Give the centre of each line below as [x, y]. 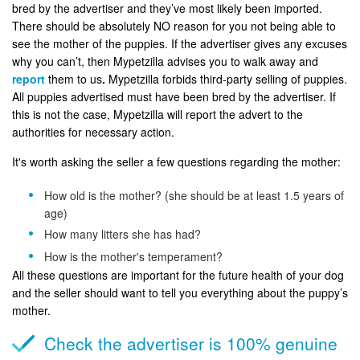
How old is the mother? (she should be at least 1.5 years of [194, 195]
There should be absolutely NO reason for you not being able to [174, 25]
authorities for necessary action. [93, 131]
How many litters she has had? [123, 233]
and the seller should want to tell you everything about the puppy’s [180, 292]
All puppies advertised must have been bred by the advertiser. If [174, 96]
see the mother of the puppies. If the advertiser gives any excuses [180, 43]
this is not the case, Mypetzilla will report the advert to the [157, 114]
